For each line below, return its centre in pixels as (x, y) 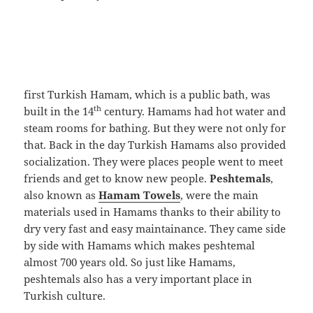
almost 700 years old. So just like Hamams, (130, 262)
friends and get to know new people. (117, 178)
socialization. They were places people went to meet (154, 161)
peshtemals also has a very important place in (138, 278)
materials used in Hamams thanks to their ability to (153, 211)
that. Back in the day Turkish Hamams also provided (155, 144)
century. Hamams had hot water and (194, 111)
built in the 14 (59, 111)
